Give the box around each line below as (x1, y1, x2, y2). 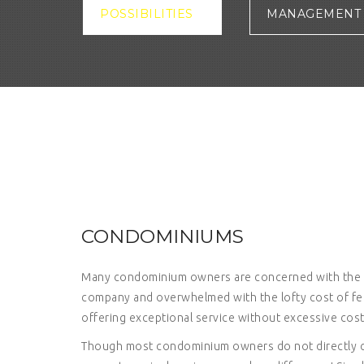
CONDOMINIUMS (81, 225, 244, 248)
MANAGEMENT (266, 6, 361, 21)
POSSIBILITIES (100, 6, 193, 21)
